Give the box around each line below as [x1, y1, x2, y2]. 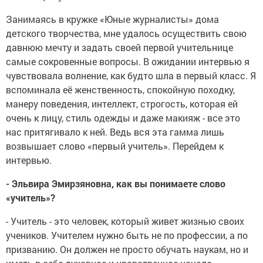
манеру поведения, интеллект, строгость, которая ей [6, 97, 238, 110]
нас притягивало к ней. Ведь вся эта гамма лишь [6, 126, 224, 138]
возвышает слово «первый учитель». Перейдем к [6, 140, 224, 152]
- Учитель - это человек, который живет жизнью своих [6, 215, 244, 227]
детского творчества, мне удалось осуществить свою [6, 27, 247, 39]
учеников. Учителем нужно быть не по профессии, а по [6, 229, 248, 241]
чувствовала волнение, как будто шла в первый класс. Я [6, 69, 256, 82]
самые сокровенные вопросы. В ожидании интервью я [6, 55, 249, 68]
